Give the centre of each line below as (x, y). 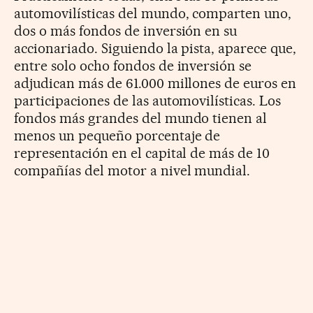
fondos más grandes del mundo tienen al (141, 118)
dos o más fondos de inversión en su (126, 30)
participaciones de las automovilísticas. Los (148, 100)
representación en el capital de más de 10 (142, 153)
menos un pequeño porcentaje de (117, 135)
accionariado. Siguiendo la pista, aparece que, (155, 48)
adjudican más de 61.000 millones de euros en (155, 83)
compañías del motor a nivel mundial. (132, 170)
